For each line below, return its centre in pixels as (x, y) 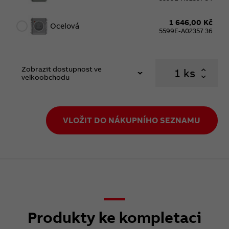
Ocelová (65, 26)
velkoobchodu (46, 77)
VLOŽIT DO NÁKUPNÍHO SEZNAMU (132, 120)
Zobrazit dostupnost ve (62, 69)
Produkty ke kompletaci (114, 217)
